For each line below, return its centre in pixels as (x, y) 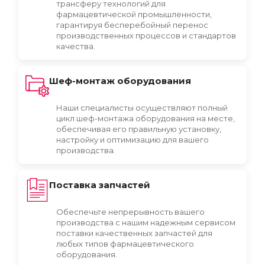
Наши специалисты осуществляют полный (142, 107)
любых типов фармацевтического (125, 243)
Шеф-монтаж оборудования (120, 80)
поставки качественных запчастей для (134, 233)
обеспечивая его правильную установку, (139, 129)
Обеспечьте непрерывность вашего (130, 211)
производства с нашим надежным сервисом (146, 222)
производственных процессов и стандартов (146, 35)
